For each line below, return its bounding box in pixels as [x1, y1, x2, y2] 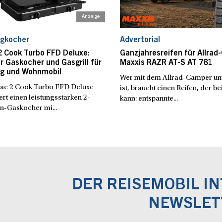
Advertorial [119, 36, 160, 44]
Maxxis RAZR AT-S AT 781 [119, 58, 212, 67]
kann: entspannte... [119, 95, 178, 103]
